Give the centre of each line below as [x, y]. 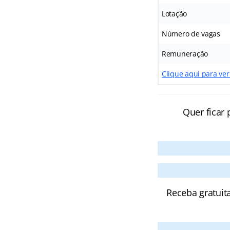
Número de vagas [191, 34]
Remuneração [185, 54]
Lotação [174, 14]
